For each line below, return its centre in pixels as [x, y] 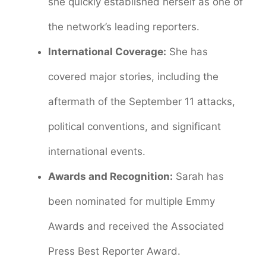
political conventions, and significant [134, 127]
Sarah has [198, 177]
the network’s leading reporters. [124, 27]
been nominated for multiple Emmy [132, 202]
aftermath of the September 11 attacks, [142, 102]
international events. [97, 152]
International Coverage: [107, 52]
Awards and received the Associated [136, 227]
